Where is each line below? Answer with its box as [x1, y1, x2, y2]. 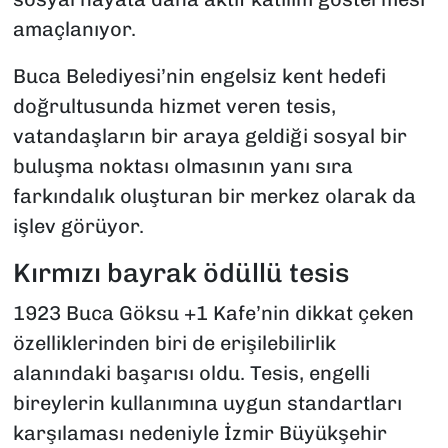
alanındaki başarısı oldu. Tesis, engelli [12, 360, 370, 385]
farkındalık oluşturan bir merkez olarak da [12, 184, 416, 209]
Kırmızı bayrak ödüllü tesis [12, 257, 349, 290]
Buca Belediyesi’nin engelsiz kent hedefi [12, 64, 386, 89]
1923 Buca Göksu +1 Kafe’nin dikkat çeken [12, 300, 414, 325]
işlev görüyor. [12, 214, 144, 239]
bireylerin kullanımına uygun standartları [12, 390, 402, 415]
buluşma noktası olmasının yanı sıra [12, 154, 353, 179]
